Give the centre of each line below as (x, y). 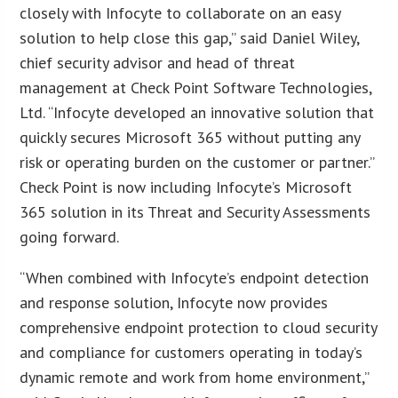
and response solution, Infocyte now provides (174, 302)
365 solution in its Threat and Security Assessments (195, 211)
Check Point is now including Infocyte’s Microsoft (186, 187)
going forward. (70, 236)
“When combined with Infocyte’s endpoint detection (195, 277)
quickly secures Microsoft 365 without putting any (190, 137)
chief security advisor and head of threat (158, 62)
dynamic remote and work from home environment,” (195, 377)
